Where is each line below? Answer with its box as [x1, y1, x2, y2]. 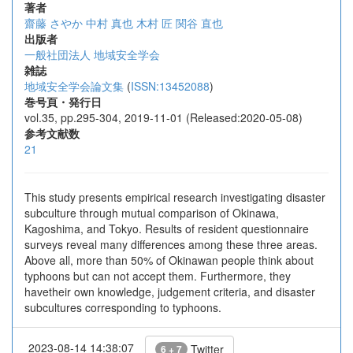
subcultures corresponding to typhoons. [24, 299, 221, 315]
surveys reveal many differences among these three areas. [24, 236, 318, 252]
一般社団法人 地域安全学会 [24, 46, 160, 62]
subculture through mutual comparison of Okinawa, [24, 205, 279, 221]
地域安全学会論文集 [24, 78, 124, 94]
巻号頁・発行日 [24, 94, 102, 110]
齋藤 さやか [24, 15, 83, 31]
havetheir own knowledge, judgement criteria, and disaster [24, 284, 315, 299]
